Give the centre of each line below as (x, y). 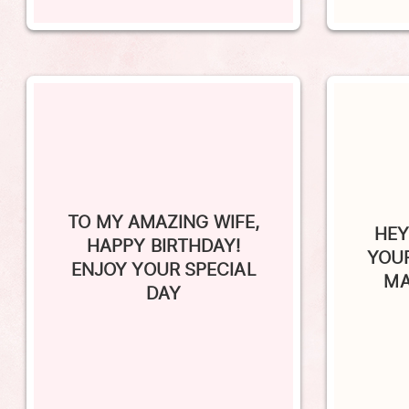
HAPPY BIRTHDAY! (163, 220)
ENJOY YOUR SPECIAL (163, 244)
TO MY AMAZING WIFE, (164, 197)
